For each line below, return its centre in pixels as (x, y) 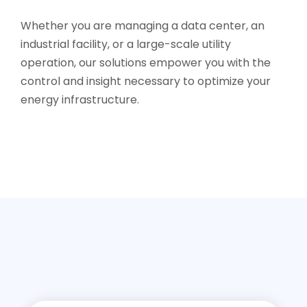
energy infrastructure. (80, 100)
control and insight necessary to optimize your (146, 82)
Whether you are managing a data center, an (143, 26)
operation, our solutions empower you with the (146, 63)
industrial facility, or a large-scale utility (126, 45)
